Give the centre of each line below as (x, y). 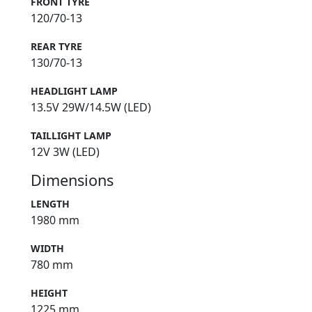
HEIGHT (49, 293)
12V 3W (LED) (65, 152)
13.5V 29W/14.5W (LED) (91, 108)
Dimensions (72, 180)
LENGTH (50, 204)
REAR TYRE (56, 47)
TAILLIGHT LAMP (71, 136)
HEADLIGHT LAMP (74, 91)
